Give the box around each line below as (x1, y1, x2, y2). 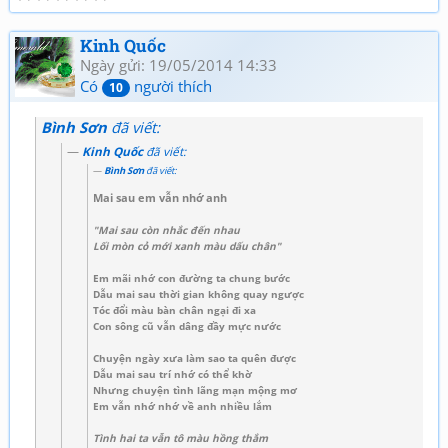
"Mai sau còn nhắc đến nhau (93, 222, 240, 237)
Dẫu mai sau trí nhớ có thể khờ (93, 366, 252, 381)
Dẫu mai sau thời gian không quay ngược (93, 286, 304, 301)
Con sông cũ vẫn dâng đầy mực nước (93, 318, 281, 333)
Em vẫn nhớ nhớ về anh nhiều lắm (93, 398, 272, 413)
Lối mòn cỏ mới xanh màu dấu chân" (93, 238, 281, 253)
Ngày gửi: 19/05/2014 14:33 (80, 54, 277, 75)
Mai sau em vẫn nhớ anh (93, 189, 227, 205)
